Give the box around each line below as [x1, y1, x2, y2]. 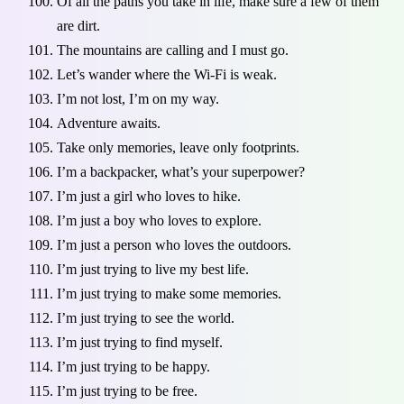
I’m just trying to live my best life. [57, 262, 249, 278]
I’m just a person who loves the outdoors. [57, 237, 291, 253]
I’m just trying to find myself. [57, 335, 223, 351]
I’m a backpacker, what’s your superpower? [57, 164, 305, 180]
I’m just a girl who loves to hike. [57, 188, 241, 205]
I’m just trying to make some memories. [57, 286, 281, 302]
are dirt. [57, 18, 100, 34]
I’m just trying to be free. [57, 383, 197, 399]
